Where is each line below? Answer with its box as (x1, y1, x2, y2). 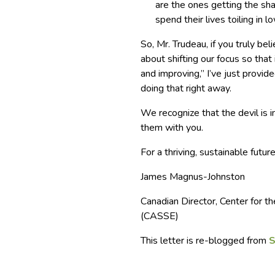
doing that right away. (141, 81, 232, 95)
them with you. (141, 120, 204, 134)
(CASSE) (141, 209, 179, 223)
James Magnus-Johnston (141, 169, 246, 184)
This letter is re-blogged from (141, 233, 269, 247)
